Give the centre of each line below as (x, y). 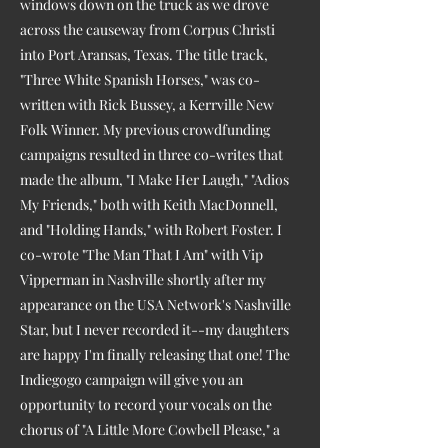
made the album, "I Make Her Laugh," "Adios (154, 179)
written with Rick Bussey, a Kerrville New (147, 104)
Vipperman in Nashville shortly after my (143, 279)
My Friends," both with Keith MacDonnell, (149, 204)
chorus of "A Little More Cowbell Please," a (150, 429)
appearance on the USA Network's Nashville (155, 304)
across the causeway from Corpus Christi (147, 29)
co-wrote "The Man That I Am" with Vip (141, 254)
